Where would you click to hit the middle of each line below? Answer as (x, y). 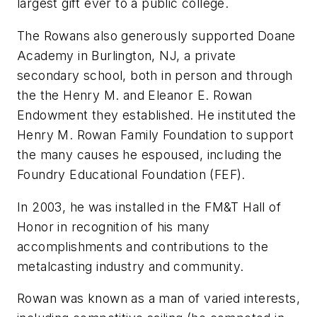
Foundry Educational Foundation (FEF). (131, 175)
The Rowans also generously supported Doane (156, 36)
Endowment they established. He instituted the (156, 115)
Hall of (260, 207)
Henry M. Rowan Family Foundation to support (156, 135)
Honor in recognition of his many (114, 226)
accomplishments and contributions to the (143, 246)
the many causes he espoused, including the (150, 155)
